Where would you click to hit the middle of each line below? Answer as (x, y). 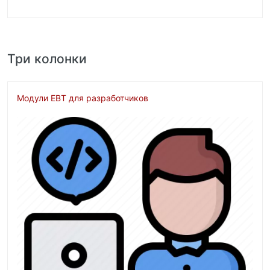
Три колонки (47, 59)
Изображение (46, 124)
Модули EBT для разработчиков (83, 98)
